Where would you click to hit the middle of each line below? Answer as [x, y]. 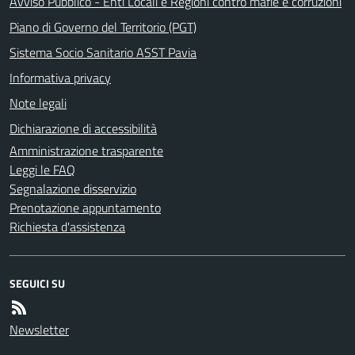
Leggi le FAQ [42, 169]
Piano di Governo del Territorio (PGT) [103, 27]
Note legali [38, 103]
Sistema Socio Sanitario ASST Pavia [103, 52]
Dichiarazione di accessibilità [83, 128]
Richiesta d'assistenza [67, 226]
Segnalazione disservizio [73, 188]
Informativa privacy [60, 77]
